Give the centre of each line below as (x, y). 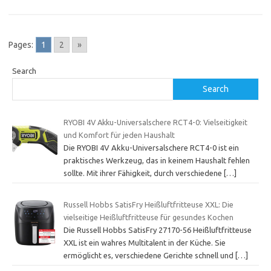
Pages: (21, 45)
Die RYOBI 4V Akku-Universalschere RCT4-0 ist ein (151, 148)
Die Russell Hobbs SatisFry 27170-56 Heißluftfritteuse (157, 230)
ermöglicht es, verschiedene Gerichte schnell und (149, 255)
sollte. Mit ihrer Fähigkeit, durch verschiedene (143, 173)
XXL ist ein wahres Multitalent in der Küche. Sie (144, 242)
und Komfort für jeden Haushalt (119, 135)
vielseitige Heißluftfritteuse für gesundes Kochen (148, 217)
